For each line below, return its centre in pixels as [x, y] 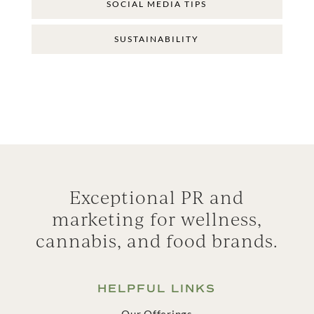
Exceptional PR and [157, 197]
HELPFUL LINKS [157, 288]
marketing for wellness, [157, 219]
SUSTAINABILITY [157, 39]
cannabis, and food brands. [157, 240]
